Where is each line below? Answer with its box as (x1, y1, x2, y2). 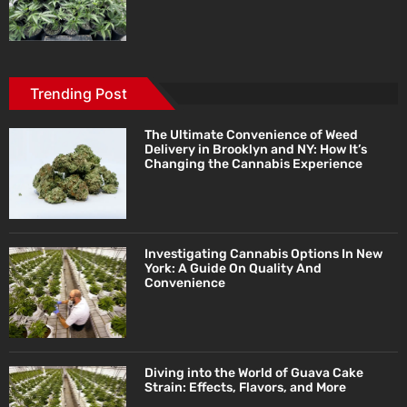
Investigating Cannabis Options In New (144, 245, 383, 262)
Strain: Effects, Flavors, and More (144, 379, 347, 395)
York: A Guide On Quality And (144, 260, 323, 276)
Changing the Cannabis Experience (144, 155, 363, 172)
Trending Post (30, 84, 127, 103)
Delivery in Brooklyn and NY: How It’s (144, 141, 368, 157)
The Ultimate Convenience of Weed (144, 126, 359, 143)
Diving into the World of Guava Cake (144, 364, 364, 381)
